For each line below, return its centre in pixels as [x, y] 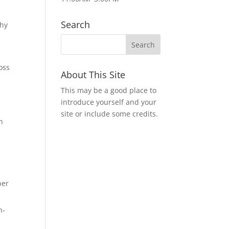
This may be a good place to [109, 90]
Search [76, 25]
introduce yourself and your [109, 102]
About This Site [93, 75]
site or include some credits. [110, 114]
